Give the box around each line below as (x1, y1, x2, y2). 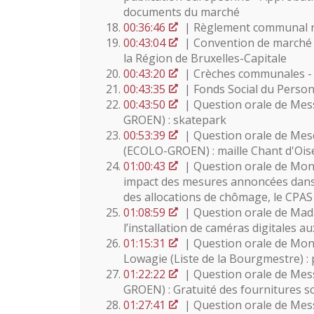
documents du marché (123, 4, 240, 20)
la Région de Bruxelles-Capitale (123, 50, 287, 67)
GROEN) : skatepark (123, 112, 226, 128)
